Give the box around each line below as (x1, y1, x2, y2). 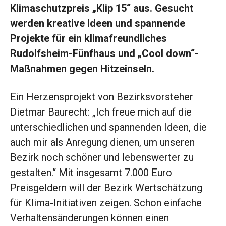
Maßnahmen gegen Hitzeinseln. (10, 63, 154, 75)
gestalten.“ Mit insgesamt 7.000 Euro (10, 166, 172, 179)
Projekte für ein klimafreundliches (10, 32, 167, 45)
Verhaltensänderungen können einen (10, 212, 169, 224)
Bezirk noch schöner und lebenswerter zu (10, 151, 194, 164)
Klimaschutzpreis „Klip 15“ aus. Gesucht (10, 2, 193, 15)
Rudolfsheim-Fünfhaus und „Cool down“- (10, 47, 199, 60)
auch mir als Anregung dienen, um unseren (10, 136, 195, 149)
